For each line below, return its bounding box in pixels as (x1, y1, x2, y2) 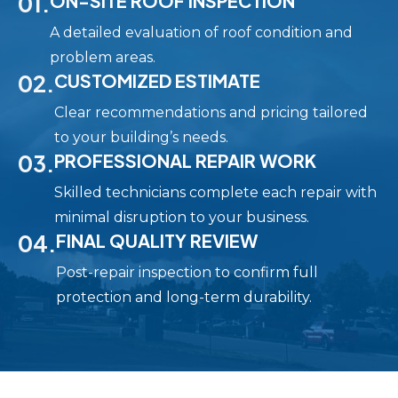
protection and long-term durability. (56, 289, 312, 306)
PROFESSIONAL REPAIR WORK (54, 149, 316, 172)
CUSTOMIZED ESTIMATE (54, 69, 260, 92)
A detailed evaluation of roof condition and (50, 24, 353, 42)
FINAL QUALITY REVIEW (56, 229, 258, 252)
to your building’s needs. (54, 129, 228, 147)
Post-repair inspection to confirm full (56, 264, 318, 282)
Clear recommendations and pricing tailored (54, 104, 368, 122)
